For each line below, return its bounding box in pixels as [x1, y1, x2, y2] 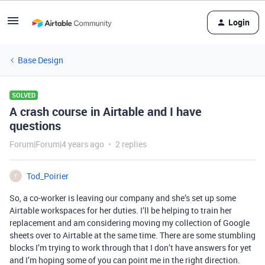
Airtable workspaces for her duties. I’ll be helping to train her [9, 205, 232, 216]
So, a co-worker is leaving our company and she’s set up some [9, 192, 236, 203]
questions [9, 118, 61, 134]
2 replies [115, 138, 147, 150]
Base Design [18, 54, 63, 66]
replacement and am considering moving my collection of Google [9, 217, 250, 228]
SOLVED [12, 91, 35, 99]
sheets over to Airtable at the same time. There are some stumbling [9, 230, 256, 241]
